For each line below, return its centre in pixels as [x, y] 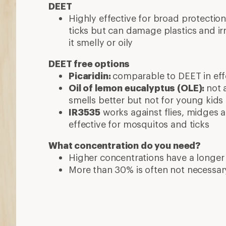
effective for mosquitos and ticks [139, 124]
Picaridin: [91, 75]
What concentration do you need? [125, 145]
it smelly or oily [101, 42]
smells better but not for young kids [146, 100]
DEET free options [89, 63]
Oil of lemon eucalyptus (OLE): [138, 88]
